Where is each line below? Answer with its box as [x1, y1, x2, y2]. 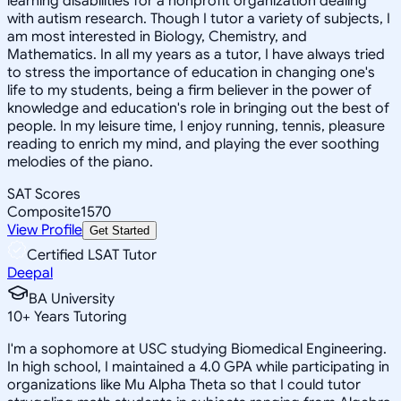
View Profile [7, 220, 82, 239]
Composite [7, 202, 81, 221]
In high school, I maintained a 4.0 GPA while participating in [7, 357, 389, 376]
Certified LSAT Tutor [27, 245, 157, 264]
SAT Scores [7, 184, 81, 203]
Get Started [90, 223, 149, 237]
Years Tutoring [30, 307, 127, 326]
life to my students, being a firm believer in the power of [7, 81, 371, 99]
